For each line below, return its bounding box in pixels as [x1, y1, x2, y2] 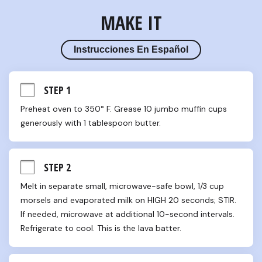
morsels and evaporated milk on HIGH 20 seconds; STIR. [20, 195, 236, 205]
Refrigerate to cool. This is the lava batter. [20, 223, 181, 233]
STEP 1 [44, 82, 71, 97]
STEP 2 [44, 160, 71, 174]
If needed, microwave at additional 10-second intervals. [20, 209, 235, 219]
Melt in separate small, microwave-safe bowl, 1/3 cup [20, 181, 224, 191]
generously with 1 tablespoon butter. [20, 118, 161, 128]
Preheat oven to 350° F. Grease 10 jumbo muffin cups [20, 104, 227, 114]
